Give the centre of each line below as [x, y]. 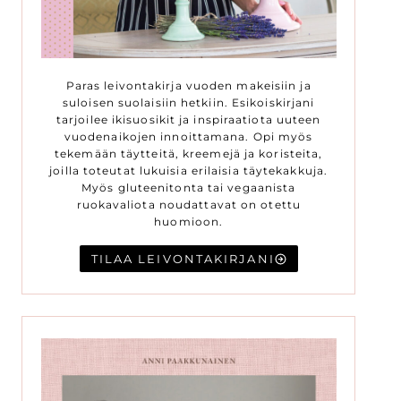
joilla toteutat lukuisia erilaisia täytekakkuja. [189, 170]
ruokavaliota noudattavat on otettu [188, 204]
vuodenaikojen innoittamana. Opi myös [188, 136]
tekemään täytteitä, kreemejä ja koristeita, [189, 153]
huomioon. [189, 221]
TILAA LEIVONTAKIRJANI [183, 259]
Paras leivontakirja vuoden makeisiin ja [188, 85]
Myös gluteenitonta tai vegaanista [189, 187]
